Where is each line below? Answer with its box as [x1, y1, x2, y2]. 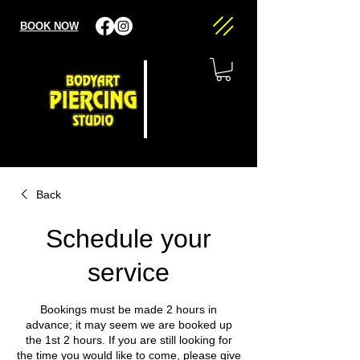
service [88, 258, 170, 287]
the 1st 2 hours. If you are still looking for [25, 333, 232, 346]
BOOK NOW [19, 20, 79, 32]
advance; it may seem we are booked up [25, 318, 232, 331]
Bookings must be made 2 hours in [40, 303, 217, 316]
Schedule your [46, 224, 211, 253]
